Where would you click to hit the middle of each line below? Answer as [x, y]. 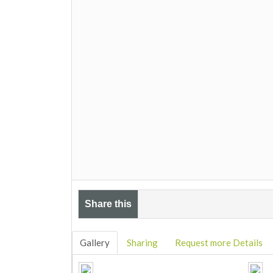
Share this [108, 204]
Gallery [95, 243]
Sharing [142, 243]
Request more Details [219, 243]
